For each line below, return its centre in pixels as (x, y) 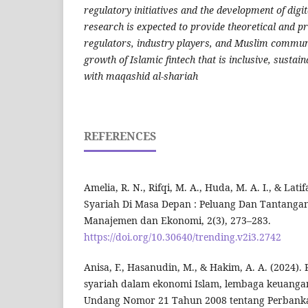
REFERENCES (120, 136)
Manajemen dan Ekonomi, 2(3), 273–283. (177, 221)
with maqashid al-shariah (141, 76)
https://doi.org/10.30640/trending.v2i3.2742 (183, 237)
